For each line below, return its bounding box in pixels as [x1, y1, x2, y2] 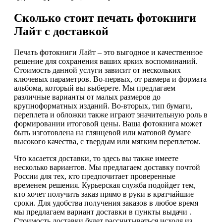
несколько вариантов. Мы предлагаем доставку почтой [14, 163, 200, 171]
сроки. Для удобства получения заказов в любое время [14, 198, 198, 207]
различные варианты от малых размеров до [14, 92, 161, 101]
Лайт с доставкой [14, 24, 109, 38]
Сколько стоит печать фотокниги [14, 11, 196, 24]
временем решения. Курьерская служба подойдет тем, [14, 180, 196, 189]
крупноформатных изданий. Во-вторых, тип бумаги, [14, 101, 192, 110]
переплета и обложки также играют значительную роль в [14, 110, 208, 119]
